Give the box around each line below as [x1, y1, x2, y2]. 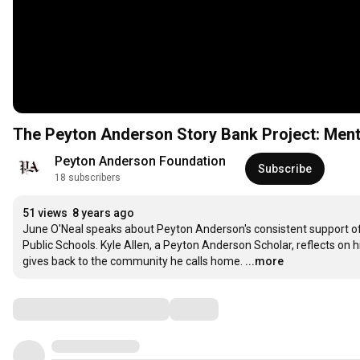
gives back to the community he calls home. [22, 255, 243, 268]
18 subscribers [55, 172, 121, 184]
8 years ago [72, 207, 134, 220]
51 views [22, 207, 67, 220]
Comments [12, 299, 92, 319]
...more [245, 255, 284, 268]
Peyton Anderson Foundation [55, 153, 226, 170]
